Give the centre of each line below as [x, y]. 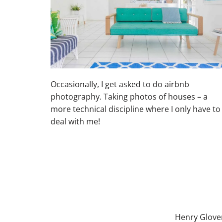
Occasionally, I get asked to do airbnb [120, 84]
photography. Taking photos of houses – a [129, 97]
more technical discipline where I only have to [136, 109]
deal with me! [75, 121]
